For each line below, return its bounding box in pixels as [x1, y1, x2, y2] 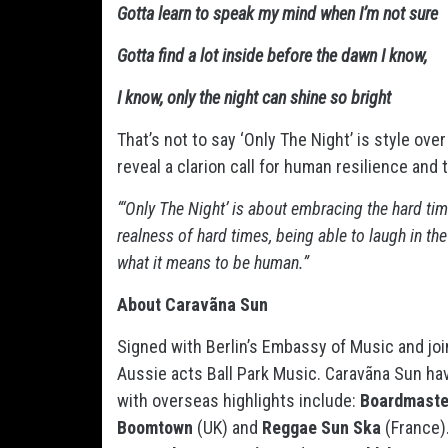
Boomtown [117, 417, 193, 438]
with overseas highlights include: [117, 390, 360, 411]
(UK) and [193, 417, 262, 438]
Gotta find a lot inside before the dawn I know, [117, 45, 427, 66]
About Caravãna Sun [117, 294, 268, 315]
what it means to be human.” [117, 252, 309, 273]
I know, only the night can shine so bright [117, 87, 391, 108]
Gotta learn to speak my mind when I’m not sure [117, 3, 438, 24]
